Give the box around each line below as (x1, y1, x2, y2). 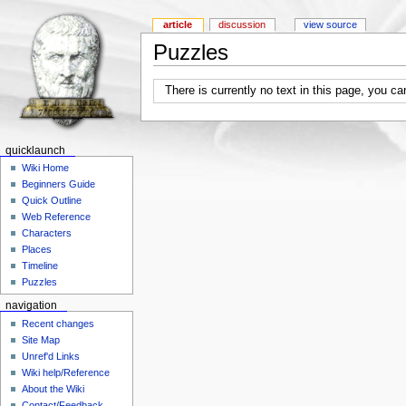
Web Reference (22, 211, 92, 223)
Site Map (22, 333, 61, 345)
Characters (22, 227, 72, 239)
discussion (218, 19, 266, 31)
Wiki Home (22, 162, 70, 174)
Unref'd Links (22, 350, 81, 362)
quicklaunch (5, 145, 65, 156)
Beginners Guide (22, 179, 96, 190)
